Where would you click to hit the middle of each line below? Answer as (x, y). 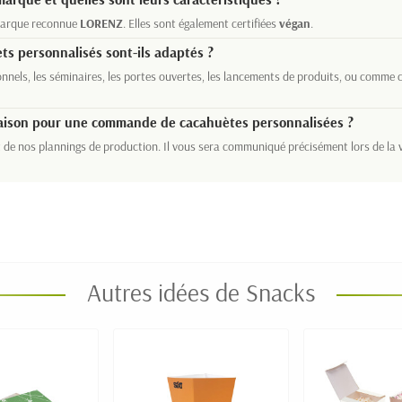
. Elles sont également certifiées (201, 23)
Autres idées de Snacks (201, 292)
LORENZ (101, 23)
